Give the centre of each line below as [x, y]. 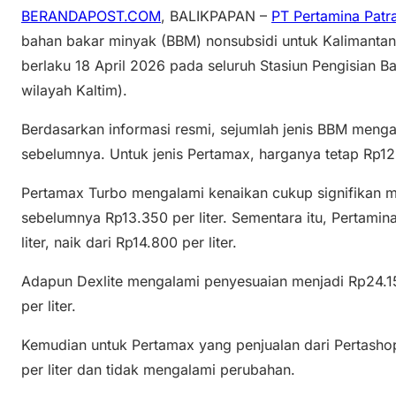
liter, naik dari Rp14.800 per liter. [129, 242]
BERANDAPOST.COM [91, 15]
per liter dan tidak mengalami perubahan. [158, 369]
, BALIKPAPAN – [216, 15]
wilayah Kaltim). [74, 90]
